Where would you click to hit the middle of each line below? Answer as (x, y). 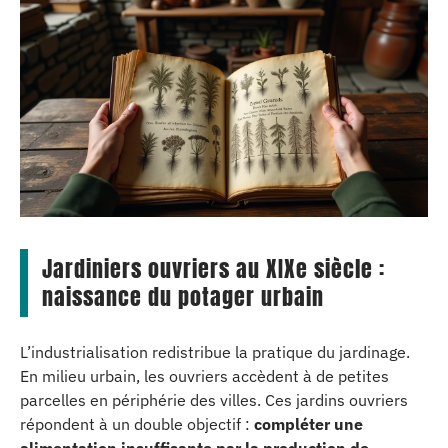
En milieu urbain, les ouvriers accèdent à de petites (204, 375)
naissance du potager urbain (183, 296)
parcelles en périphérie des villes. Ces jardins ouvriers (214, 399)
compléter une (308, 423)
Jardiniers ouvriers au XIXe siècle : (213, 268)
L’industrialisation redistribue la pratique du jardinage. (215, 351)
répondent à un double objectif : (137, 423)
